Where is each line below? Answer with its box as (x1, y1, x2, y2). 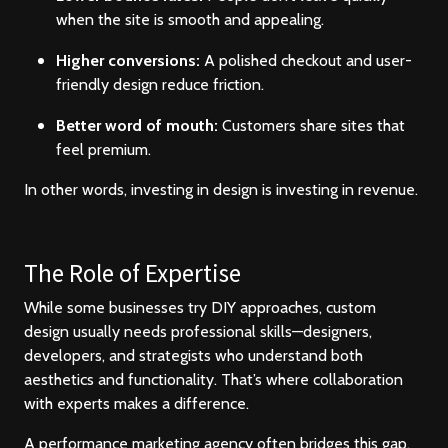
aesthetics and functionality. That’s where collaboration (24, 370, 403, 390)
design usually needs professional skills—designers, (24, 322, 372, 342)
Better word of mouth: (56, 116, 222, 136)
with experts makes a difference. (24, 394, 249, 414)
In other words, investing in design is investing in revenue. (24, 180, 418, 200)
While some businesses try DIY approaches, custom (24, 298, 376, 318)
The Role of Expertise (24, 257, 241, 290)
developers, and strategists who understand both (24, 346, 363, 366)
